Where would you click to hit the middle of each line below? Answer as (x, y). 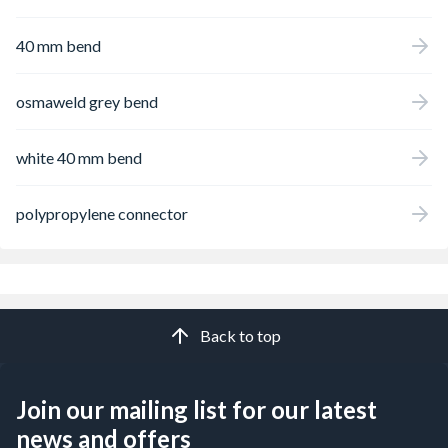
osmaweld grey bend (87, 101)
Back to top (240, 335)
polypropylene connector (102, 213)
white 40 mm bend (79, 157)
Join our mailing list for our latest (196, 409)
